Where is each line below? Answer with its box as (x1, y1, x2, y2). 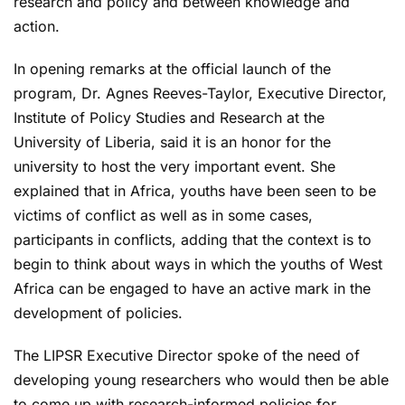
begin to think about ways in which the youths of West (14, 254, 382, 273)
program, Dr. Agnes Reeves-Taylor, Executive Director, (14, 83, 387, 102)
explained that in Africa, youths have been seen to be (14, 181, 376, 200)
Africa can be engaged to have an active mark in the (14, 278, 371, 297)
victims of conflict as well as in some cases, (14, 205, 313, 224)
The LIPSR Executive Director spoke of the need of (14, 345, 360, 364)
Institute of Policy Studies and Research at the (14, 108, 325, 127)
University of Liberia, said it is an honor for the (14, 132, 331, 151)
